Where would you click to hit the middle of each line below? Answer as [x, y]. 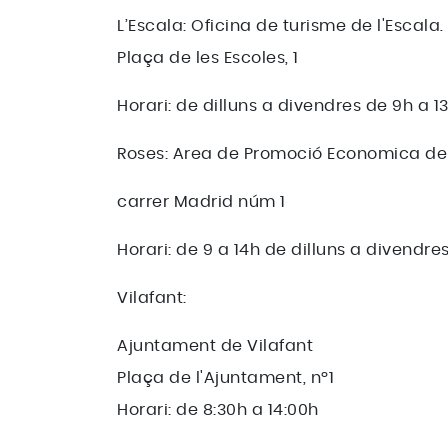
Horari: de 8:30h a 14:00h [218, 410]
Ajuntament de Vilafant [215, 346]
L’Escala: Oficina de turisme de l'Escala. [280, 26]
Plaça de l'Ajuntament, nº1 [228, 378]
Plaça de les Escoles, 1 [208, 58]
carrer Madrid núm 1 [203, 202]
